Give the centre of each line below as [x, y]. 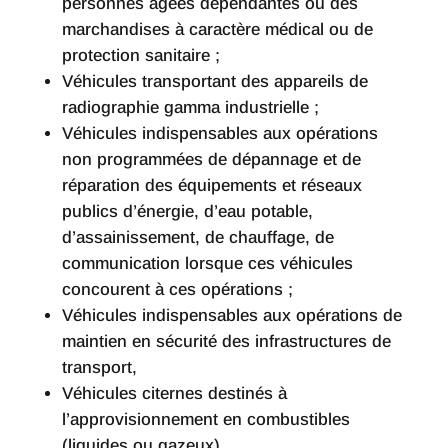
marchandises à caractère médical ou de [217, 30]
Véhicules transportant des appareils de [214, 82]
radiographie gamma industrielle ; [190, 108]
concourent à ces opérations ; [177, 290]
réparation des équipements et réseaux [211, 186]
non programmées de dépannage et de [211, 160]
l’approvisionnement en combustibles [205, 420]
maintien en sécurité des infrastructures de [226, 342]
